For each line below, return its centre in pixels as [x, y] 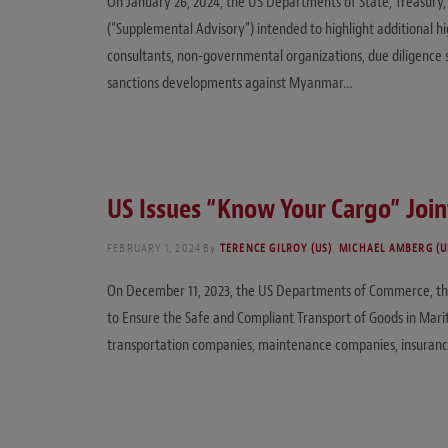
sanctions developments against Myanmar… [230, 82]
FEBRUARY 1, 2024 [154, 248]
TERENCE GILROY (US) [276, 248]
